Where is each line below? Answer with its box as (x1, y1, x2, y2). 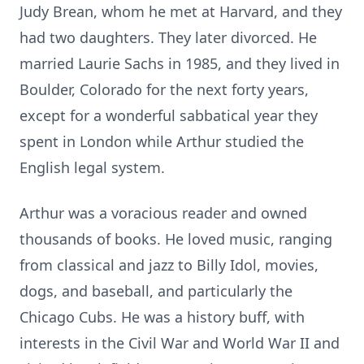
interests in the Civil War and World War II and (19, 333, 340, 353)
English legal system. (19, 158, 165, 177)
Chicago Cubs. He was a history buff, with (19, 307, 305, 327)
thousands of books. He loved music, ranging (19, 229, 332, 249)
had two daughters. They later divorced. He (19, 28, 317, 47)
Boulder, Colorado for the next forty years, (19, 80, 309, 99)
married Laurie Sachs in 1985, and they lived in (19, 54, 340, 73)
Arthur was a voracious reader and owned (19, 203, 307, 223)
